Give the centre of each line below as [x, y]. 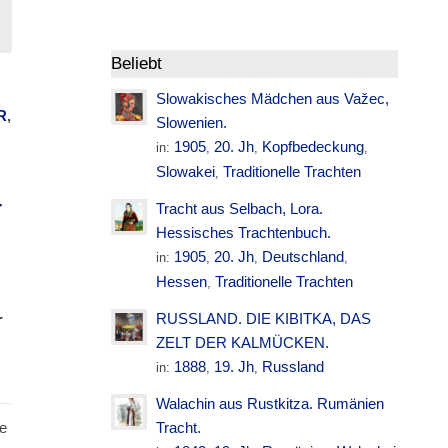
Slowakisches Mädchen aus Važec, [273, 98]
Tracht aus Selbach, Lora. [240, 208]
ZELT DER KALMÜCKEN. [243, 342]
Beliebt [137, 63]
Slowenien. [192, 122]
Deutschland [303, 256]
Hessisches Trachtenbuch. [244, 232]
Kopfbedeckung [313, 146]
